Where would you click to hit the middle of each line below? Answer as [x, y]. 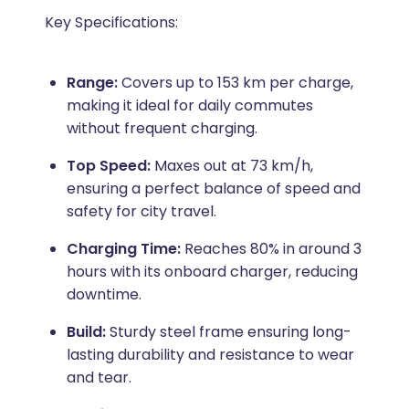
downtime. [104, 295]
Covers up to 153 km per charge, [235, 83]
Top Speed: [110, 166]
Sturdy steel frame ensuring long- [228, 332]
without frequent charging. [162, 129]
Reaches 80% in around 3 [271, 249]
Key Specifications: [111, 23]
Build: [86, 332]
